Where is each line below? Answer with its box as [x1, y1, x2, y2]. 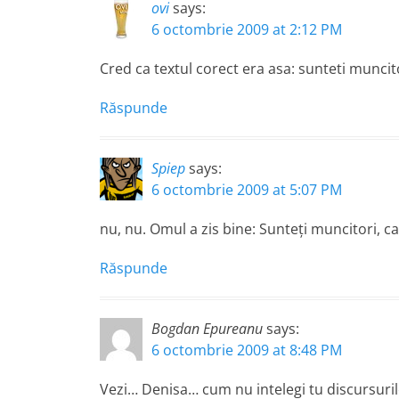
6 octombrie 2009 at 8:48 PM [151, 340, 342, 360]
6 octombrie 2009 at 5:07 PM [151, 180, 342, 199]
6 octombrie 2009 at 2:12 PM [151, 20, 342, 39]
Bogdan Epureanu [151, 319, 263, 338]
